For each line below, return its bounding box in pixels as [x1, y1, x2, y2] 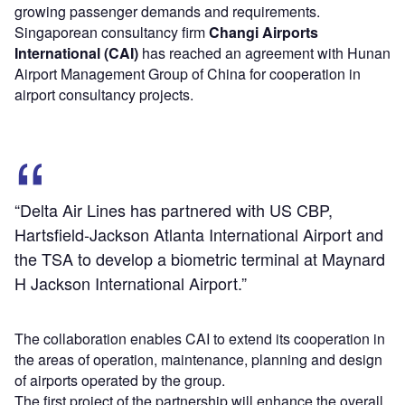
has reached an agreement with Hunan [138, 42, 391, 64]
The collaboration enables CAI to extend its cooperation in [14, 328, 385, 350]
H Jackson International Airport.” [14, 271, 247, 296]
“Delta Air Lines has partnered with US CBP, [14, 198, 333, 222]
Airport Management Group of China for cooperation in [14, 63, 361, 85]
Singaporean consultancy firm [14, 22, 209, 43]
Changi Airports [209, 22, 318, 43]
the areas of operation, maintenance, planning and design [14, 349, 382, 371]
